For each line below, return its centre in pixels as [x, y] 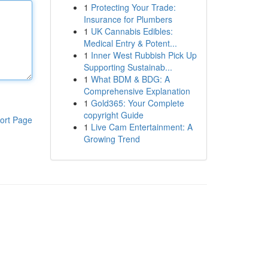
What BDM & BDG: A [130, 79]
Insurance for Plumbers [128, 19]
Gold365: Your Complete [137, 103]
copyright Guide [113, 115]
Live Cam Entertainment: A [141, 127]
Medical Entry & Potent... [130, 43]
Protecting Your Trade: [133, 7]
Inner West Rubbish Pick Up [144, 55]
